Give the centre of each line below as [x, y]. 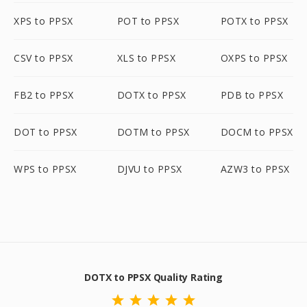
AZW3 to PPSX [255, 169]
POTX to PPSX [254, 21]
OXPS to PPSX [254, 58]
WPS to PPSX [45, 169]
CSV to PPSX [44, 58]
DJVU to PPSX [149, 169]
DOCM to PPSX [257, 132]
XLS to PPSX [146, 58]
